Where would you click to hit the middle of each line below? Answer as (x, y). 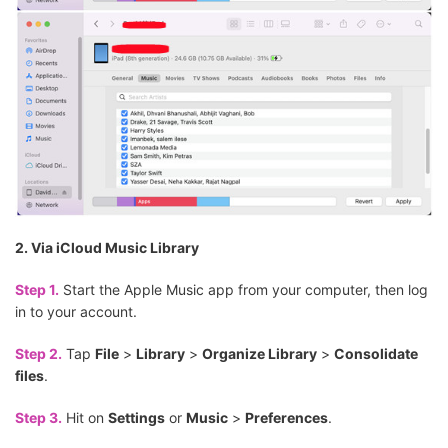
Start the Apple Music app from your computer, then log (243, 290)
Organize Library (259, 354)
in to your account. (76, 312)
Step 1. (37, 290)
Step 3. (38, 418)
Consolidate (376, 354)
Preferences (286, 418)
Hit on (85, 418)
